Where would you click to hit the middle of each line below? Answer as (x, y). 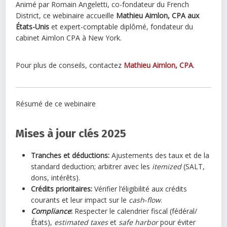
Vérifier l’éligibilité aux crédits (140, 188)
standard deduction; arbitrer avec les (92, 166)
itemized (167, 166)
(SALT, (193, 166)
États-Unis (33, 26)
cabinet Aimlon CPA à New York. (69, 37)
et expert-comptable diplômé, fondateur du (121, 26)
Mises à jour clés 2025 (71, 133)
